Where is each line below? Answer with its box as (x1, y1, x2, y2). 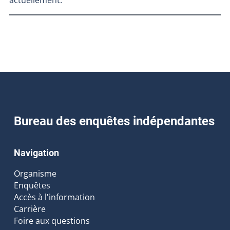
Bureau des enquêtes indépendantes (13, 113, 215, 128)
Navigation (13, 147, 59, 159)
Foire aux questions (13, 215, 90, 226)
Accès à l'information (13, 191, 95, 203)
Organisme (13, 167, 56, 179)
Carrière (13, 203, 46, 215)
